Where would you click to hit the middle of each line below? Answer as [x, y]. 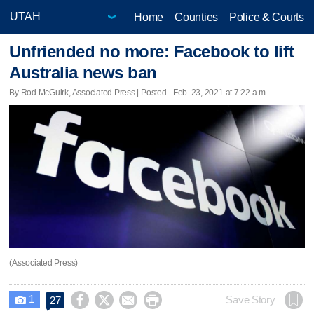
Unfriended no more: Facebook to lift [152, 52]
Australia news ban [83, 73]
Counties [196, 17]
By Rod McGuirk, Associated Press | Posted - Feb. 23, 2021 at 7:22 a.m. [138, 92]
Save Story [251, 300]
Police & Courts [266, 17]
